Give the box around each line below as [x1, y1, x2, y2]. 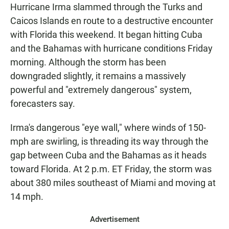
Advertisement [89, 215, 140, 224]
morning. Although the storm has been [10, 57, 166, 68]
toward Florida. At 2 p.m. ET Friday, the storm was [10, 164, 212, 175]
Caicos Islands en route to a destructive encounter [10, 15, 213, 27]
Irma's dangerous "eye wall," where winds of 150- [10, 122, 206, 133]
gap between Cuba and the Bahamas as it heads [10, 150, 207, 161]
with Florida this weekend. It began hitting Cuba [10, 29, 202, 40]
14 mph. [10, 191, 43, 202]
